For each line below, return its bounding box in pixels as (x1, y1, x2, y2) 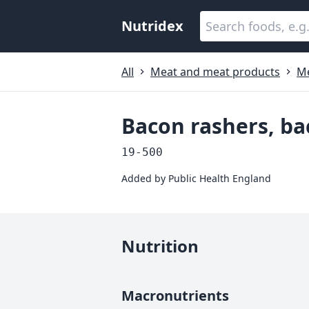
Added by (121, 172, 168, 185)
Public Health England (168, 172, 271, 185)
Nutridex (121, 17, 183, 35)
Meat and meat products (150, 64, 280, 79)
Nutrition (121, 235, 199, 257)
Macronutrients (121, 286, 229, 305)
